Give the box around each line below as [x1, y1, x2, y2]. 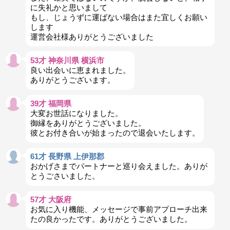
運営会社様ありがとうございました [30, 32, 154, 41]
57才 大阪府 [30, 195, 71, 204]
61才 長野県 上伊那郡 [30, 152, 104, 161]
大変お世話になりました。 [30, 109, 123, 118]
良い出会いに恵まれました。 [30, 65, 130, 74]
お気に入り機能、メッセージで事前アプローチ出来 [30, 205, 207, 214]
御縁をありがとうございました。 [30, 119, 146, 128]
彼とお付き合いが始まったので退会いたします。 [30, 128, 200, 138]
